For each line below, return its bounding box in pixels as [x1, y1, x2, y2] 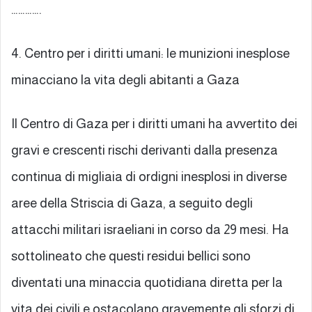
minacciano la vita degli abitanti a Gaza [11, 72, 240, 87]
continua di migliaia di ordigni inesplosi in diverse [11, 169, 287, 184]
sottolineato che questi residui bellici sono [11, 248, 251, 263]
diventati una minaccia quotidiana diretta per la [11, 274, 283, 290]
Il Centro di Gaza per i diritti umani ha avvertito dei [11, 116, 297, 131]
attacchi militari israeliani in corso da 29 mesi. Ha [11, 221, 289, 237]
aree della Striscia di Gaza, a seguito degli [11, 195, 253, 210]
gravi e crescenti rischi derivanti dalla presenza [11, 142, 278, 157]
